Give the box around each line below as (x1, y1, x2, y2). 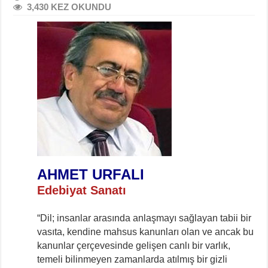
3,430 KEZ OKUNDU (27, 1, 112, 12)
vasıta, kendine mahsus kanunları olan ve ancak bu (37, 226, 254, 237)
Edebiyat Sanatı (37, 183, 127, 197)
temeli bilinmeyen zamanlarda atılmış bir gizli (37, 254, 228, 264)
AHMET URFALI (37, 166, 145, 182)
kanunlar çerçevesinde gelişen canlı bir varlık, (37, 240, 231, 251)
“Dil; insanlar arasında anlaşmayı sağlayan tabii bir (37, 212, 252, 223)
